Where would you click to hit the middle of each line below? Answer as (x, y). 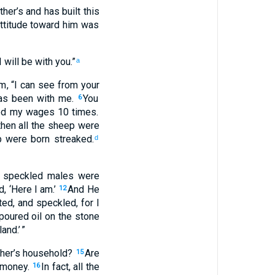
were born (26, 139)
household (44, 253)
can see (36, 85)
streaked (71, 139)
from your (77, 85)
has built (61, 11)
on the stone (71, 216)
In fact (55, 267)
